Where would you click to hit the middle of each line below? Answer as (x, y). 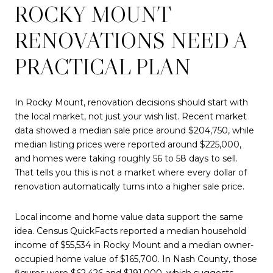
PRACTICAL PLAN (103, 66)
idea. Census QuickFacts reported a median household (130, 231)
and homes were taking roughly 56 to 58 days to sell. (126, 159)
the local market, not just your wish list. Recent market (131, 117)
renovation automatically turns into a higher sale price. (129, 187)
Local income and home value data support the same (129, 217)
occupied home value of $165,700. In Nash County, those (136, 259)
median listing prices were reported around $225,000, (128, 145)
